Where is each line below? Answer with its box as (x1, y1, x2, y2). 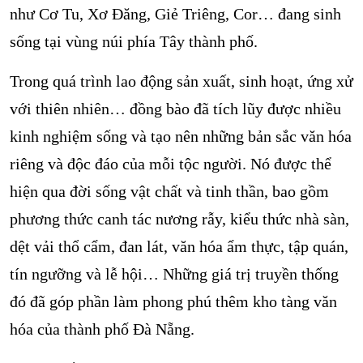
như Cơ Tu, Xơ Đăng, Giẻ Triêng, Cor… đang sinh (10, 5, 341, 23)
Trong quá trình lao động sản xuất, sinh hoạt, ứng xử (10, 72, 353, 90)
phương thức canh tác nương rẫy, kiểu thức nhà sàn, (10, 210, 349, 228)
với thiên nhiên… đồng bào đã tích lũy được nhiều (10, 100, 341, 117)
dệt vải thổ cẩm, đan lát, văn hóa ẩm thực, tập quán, (10, 237, 348, 255)
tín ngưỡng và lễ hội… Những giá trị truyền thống (10, 265, 339, 283)
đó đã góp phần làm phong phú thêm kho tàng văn (10, 293, 337, 310)
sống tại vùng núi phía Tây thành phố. (10, 32, 258, 50)
